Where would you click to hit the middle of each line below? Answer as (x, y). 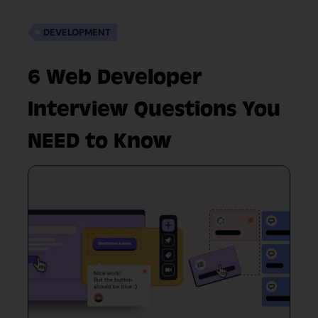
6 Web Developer (115, 77)
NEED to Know (100, 141)
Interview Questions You (154, 109)
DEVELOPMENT (77, 32)
